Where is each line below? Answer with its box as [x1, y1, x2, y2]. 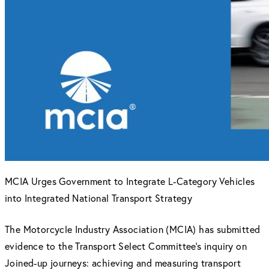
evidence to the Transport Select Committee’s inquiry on [5, 240, 247, 252]
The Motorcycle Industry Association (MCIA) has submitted [5, 223, 261, 235]
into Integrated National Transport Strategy [5, 192, 193, 204]
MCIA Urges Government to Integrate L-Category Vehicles [5, 175, 255, 187]
